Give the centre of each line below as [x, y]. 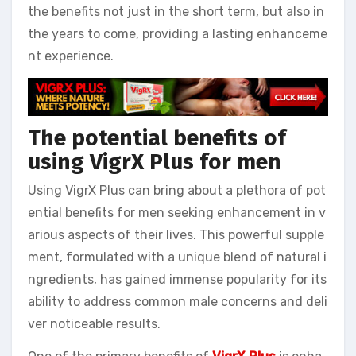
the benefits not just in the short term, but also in [176, 11]
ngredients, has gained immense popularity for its [177, 279]
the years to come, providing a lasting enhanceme [178, 33]
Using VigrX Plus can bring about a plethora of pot [177, 190]
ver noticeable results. [94, 323]
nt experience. [71, 56]
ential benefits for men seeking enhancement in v [177, 212]
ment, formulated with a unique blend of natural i [177, 257]
